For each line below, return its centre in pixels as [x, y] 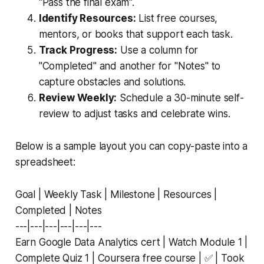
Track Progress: [78, 50]
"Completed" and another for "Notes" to [130, 66]
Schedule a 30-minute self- [180, 98]
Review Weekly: [78, 98]
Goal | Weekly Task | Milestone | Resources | [116, 194]
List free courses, [177, 18]
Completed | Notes [58, 210]
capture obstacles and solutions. [112, 82]
